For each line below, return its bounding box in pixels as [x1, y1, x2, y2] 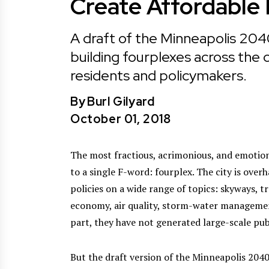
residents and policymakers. [70, 65, 247, 85]
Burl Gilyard [87, 93, 155, 109]
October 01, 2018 [70, 110, 171, 127]
